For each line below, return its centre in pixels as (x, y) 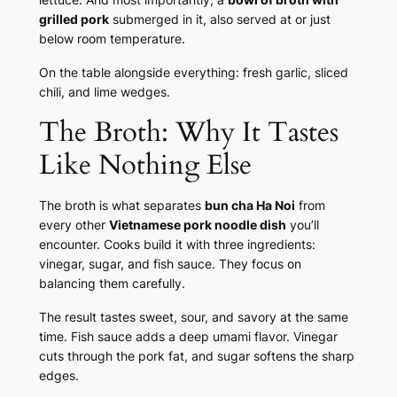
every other (74, 224)
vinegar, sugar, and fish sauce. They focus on (170, 263)
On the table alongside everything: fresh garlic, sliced (193, 72)
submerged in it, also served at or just (219, 19)
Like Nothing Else (145, 164)
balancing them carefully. (112, 283)
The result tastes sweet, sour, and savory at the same (193, 316)
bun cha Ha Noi (249, 205)
